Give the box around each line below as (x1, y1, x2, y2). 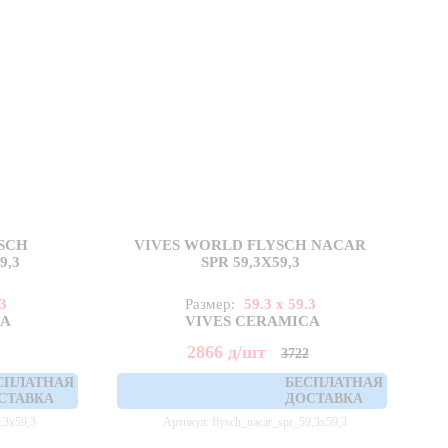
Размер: (184, 296, 239, 313)
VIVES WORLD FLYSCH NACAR (134, 237, 367, 254)
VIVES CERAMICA (184, 313, 320, 330)
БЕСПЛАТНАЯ (284, 375, 383, 391)
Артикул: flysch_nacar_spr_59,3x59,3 (163, 415, 348, 430)
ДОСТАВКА (284, 391, 363, 407)
